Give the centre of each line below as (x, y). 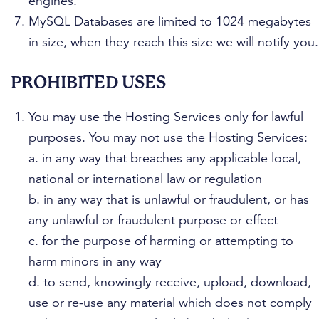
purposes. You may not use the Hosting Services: (168, 137)
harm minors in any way (95, 261)
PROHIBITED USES (88, 83)
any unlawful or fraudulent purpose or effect (153, 220)
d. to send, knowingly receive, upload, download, (170, 282)
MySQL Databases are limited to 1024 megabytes (170, 21)
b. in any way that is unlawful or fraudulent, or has (169, 199)
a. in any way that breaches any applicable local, (165, 158)
